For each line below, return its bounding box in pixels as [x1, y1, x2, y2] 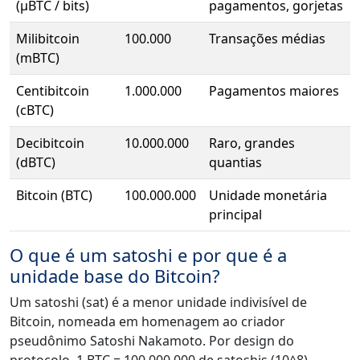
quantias [209, 153, 262, 172]
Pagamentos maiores [209, 82, 339, 100]
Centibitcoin [16, 82, 89, 100]
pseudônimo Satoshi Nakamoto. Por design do [10, 332, 294, 350]
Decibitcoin [16, 134, 84, 153]
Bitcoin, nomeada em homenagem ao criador [10, 313, 285, 331]
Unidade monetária [209, 186, 327, 205]
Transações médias [209, 30, 325, 48]
